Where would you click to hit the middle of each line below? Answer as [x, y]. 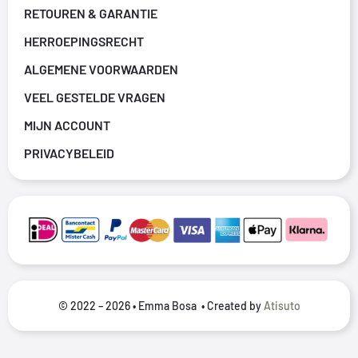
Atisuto [282, 305]
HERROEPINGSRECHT [84, 41]
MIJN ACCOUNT [67, 125]
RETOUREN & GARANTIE [91, 13]
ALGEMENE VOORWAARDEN [101, 69]
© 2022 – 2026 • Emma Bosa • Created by [161, 305]
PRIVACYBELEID [69, 153]
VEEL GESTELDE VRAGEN [95, 97]
